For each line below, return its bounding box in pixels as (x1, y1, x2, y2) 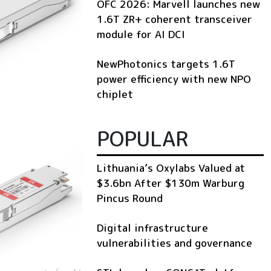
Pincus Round (97, 191, 163, 205)
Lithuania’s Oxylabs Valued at (97, 160, 245, 175)
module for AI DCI (97, 27, 185, 41)
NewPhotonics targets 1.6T (97, 56, 235, 71)
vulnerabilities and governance (97, 235, 252, 250)
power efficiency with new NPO (97, 71, 251, 86)
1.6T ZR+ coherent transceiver (97, 11, 252, 26)
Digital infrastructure (97, 220, 208, 235)
